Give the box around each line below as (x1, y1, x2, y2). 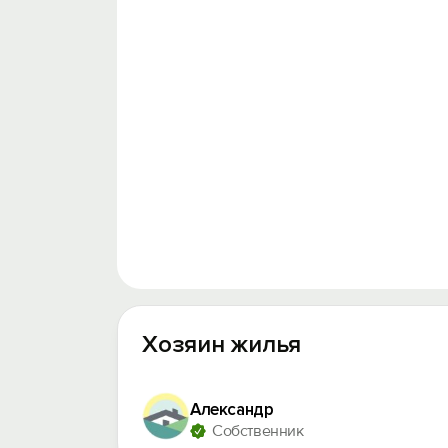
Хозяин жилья (142, 330, 302, 359)
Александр (190, 399, 274, 420)
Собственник (212, 421, 304, 441)
